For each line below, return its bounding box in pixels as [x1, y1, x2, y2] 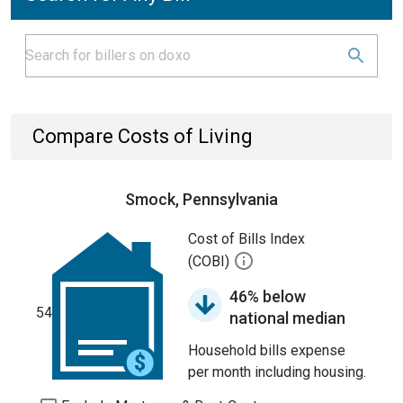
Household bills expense [188, 342, 345, 359]
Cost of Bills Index [188, 230, 305, 247]
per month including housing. [188, 363, 366, 381]
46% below [229, 287, 306, 306]
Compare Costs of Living [32, 125, 253, 148]
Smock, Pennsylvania [125, 190, 278, 209]
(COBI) [188, 253, 233, 271]
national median [229, 309, 345, 327]
